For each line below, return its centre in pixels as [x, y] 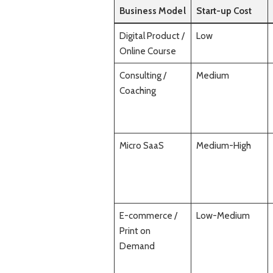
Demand [137, 246]
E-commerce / [148, 215]
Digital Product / [152, 35]
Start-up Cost [224, 10]
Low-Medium [223, 215]
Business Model [152, 10]
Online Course [148, 51]
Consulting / [143, 75]
